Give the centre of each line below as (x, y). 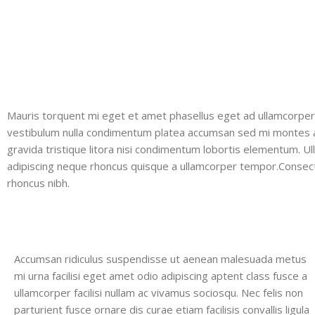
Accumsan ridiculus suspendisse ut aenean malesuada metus (160, 258)
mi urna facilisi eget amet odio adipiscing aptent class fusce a (161, 275)
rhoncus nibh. (38, 182)
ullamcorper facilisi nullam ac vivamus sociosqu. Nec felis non (159, 292)
